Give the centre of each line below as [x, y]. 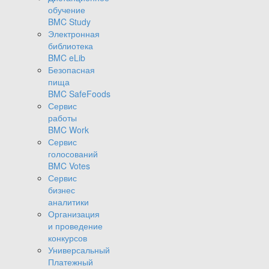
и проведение [75, 226]
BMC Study [69, 22]
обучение [67, 10]
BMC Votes [69, 166]
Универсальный [79, 250]
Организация [74, 214]
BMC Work [68, 130]
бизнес [62, 190]
